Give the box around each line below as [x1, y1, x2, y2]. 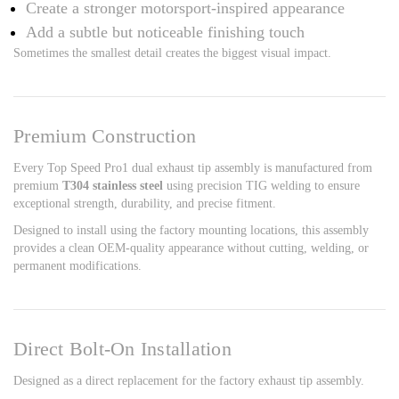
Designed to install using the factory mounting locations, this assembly [13, 224, 369, 238]
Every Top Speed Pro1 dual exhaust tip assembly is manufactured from [13, 161, 372, 175]
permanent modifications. [13, 259, 142, 273]
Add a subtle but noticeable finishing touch [26, 23, 305, 42]
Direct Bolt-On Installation [13, 338, 232, 361]
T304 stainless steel [62, 179, 163, 193]
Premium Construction [13, 125, 196, 148]
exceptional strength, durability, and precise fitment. [13, 197, 276, 211]
